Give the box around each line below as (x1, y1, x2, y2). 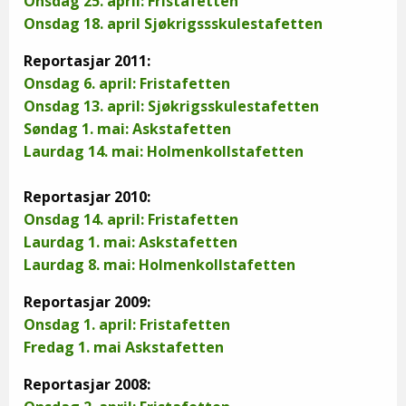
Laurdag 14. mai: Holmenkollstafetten (24, 141, 304, 161)
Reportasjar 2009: (24, 292, 150, 312)
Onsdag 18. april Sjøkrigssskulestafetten (24, 14, 323, 34)
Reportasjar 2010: (24, 187, 150, 207)
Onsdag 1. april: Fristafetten (24, 314, 230, 334)
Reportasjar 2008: (24, 374, 150, 394)
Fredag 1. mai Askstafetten (24, 337, 224, 357)
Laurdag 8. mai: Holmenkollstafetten (24, 255, 295, 275)
